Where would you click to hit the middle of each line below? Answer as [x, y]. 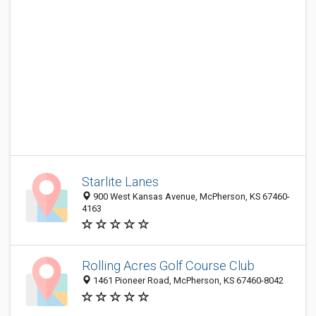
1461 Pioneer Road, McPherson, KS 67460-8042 [187, 281]
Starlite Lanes [120, 182]
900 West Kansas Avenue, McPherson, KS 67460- [190, 196]
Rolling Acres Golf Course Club [168, 266]
